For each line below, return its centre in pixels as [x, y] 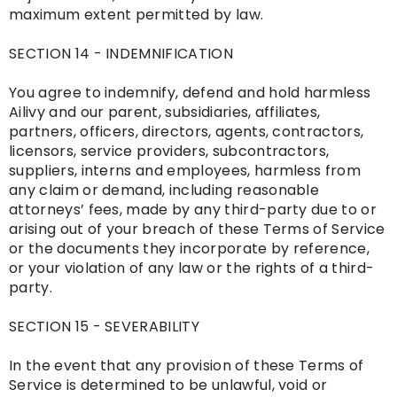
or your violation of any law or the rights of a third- [192, 269]
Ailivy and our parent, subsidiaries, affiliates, [165, 113]
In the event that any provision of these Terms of [187, 366]
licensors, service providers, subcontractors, [169, 152]
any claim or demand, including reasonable [164, 191]
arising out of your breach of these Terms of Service [197, 230]
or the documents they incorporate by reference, [190, 249]
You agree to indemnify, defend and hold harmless [190, 93]
